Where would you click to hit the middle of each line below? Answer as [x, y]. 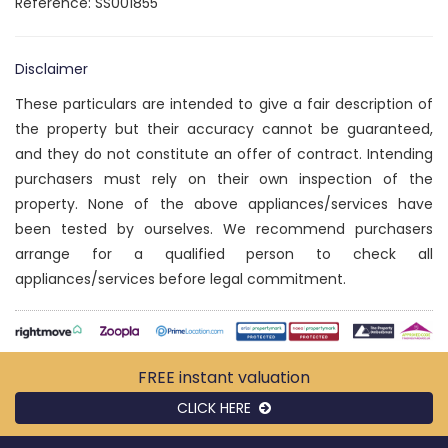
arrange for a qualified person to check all [224, 254]
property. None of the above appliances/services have [224, 204]
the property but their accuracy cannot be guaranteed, [224, 129]
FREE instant [188, 377]
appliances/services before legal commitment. [180, 279]
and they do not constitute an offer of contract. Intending [224, 154]
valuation [274, 377]
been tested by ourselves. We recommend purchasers [224, 229]
